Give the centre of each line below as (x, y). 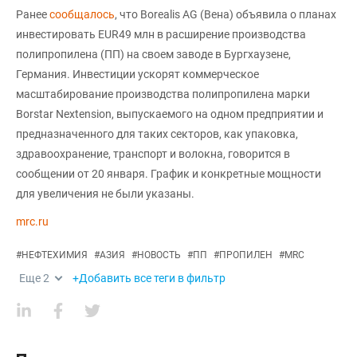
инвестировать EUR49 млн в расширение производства (161, 34)
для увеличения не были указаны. (105, 193)
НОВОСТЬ (159, 255)
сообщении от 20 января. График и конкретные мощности (169, 173)
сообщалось (82, 14)
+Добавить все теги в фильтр (149, 278)
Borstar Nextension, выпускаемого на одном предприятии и (170, 114)
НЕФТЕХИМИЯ (55, 255)
